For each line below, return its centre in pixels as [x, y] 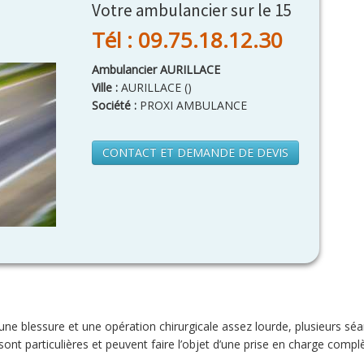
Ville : [106, 87]
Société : [114, 105]
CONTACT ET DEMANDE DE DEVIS [195, 152]
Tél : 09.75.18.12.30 [187, 40]
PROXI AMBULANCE [192, 105]
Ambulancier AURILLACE [156, 69]
